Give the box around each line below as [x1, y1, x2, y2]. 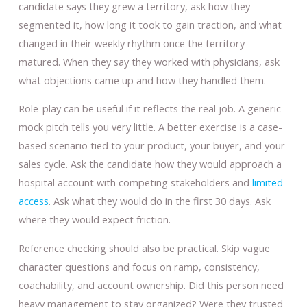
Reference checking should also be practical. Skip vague [18, 241, 270, 255]
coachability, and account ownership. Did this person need [18, 278, 284, 292]
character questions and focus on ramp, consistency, [18, 259, 260, 273]
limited [251, 175, 283, 190]
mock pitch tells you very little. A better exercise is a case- [18, 120, 282, 134]
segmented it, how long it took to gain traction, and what [18, 17, 282, 32]
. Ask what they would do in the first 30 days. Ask [48, 194, 271, 208]
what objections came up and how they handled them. [18, 73, 266, 87]
